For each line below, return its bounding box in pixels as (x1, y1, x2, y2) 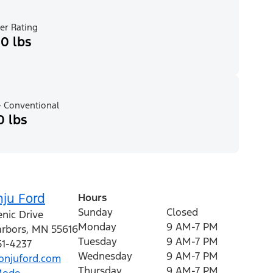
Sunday (78, 205, 113, 219)
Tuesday (78, 235, 117, 249)
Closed (166, 205, 198, 219)
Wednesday (78, 249, 132, 263)
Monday (78, 220, 116, 234)
